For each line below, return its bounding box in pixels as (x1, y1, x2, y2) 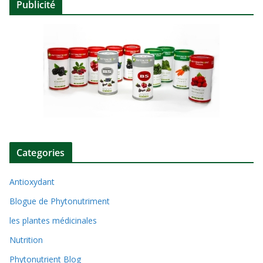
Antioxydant (9, 176, 55, 188)
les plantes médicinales (9, 215, 97, 227)
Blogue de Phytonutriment (9, 195, 110, 207)
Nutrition (9, 234, 43, 246)
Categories (16, 146, 65, 160)
